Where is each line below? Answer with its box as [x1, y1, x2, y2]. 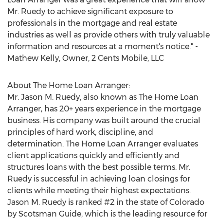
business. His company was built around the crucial [7, 116, 200, 125]
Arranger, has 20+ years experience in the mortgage [7, 104, 201, 113]
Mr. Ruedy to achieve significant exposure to [7, 7, 173, 16]
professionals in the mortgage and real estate [7, 18, 177, 28]
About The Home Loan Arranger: [7, 81, 130, 90]
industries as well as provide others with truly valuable [7, 30, 210, 39]
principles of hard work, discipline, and [7, 127, 153, 137]
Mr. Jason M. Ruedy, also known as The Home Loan [7, 92, 199, 102]
